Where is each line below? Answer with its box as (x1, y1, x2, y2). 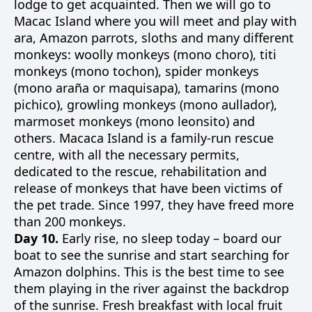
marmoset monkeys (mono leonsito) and (14, 113, 255, 130)
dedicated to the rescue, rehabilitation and (14, 163, 267, 180)
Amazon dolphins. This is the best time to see (14, 263, 284, 280)
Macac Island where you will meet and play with (14, 13, 297, 29)
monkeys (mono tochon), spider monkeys (14, 63, 259, 79)
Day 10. (14, 230, 58, 247)
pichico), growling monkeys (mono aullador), (14, 96, 277, 113)
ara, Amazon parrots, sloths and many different (14, 29, 294, 46)
